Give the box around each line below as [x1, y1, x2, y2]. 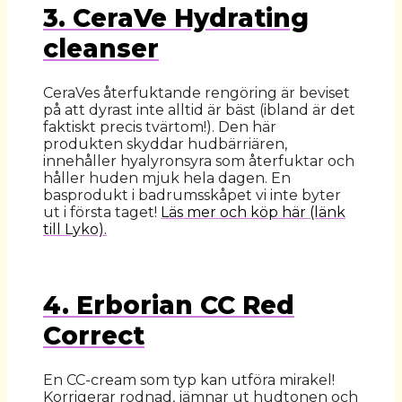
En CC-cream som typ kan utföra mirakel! [43, 371, 335, 389]
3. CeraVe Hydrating [43, 2, 309, 33]
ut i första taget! [43, 203, 161, 221]
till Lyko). [43, 220, 107, 238]
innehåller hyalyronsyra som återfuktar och [43, 152, 354, 170]
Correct [43, 320, 144, 352]
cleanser [43, 32, 159, 64]
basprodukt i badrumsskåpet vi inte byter [43, 186, 341, 204]
